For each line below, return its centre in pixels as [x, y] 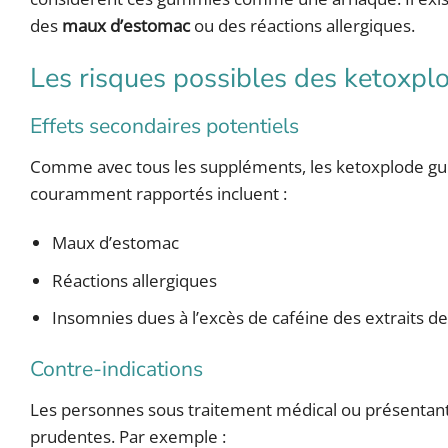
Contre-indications [116, 368]
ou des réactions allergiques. [302, 26]
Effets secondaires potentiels [164, 125]
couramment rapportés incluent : [158, 194]
